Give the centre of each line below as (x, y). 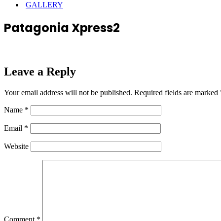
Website (16, 146)
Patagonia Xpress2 (62, 28)
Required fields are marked (177, 92)
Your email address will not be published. (68, 92)
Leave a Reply (40, 71)
